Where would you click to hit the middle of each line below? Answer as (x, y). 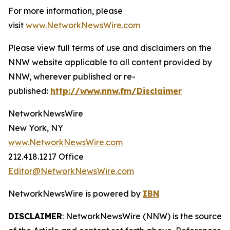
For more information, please (65, 11)
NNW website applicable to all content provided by (110, 62)
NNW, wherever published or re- (72, 76)
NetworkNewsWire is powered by (75, 194)
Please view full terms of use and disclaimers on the (110, 48)
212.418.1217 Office (46, 157)
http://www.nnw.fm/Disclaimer (116, 91)
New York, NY (36, 128)
